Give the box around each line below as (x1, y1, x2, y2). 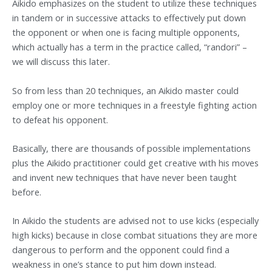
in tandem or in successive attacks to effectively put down (12, 12, 246, 24)
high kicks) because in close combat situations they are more (12, 229, 257, 242)
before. (12, 186, 41, 198)
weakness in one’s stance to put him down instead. (12, 258, 216, 271)
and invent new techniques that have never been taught (12, 171, 237, 183)
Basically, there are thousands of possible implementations (12, 142, 251, 154)
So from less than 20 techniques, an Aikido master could (12, 84, 239, 97)
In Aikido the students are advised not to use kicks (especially (12, 214, 259, 227)
